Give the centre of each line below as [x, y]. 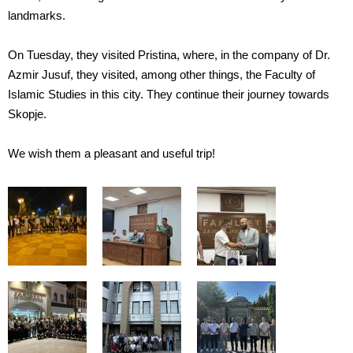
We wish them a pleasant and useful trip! [111, 154]
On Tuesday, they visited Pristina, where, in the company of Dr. [169, 56]
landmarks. [37, 16]
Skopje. [27, 115]
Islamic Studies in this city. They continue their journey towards [169, 95]
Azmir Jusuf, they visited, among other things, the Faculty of [162, 75]
